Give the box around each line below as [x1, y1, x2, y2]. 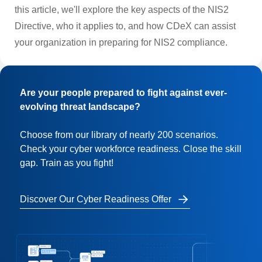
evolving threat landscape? [20, 101, 141, 112]
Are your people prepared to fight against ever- [20, 87, 227, 98]
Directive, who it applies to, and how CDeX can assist [14, 21, 236, 32]
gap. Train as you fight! [20, 157, 114, 168]
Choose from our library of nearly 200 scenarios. [20, 129, 219, 140]
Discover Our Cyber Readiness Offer [20, 194, 172, 204]
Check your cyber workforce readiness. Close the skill [20, 143, 242, 154]
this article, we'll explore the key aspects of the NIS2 [14, 5, 229, 15]
